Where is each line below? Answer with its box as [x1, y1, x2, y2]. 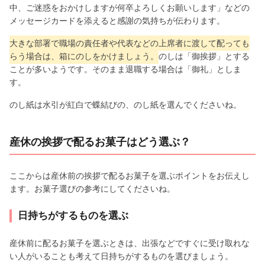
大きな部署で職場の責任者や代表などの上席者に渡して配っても [9, 38, 250, 48]
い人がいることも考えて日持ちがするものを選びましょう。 [9, 251, 233, 261]
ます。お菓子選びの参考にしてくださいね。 [9, 183, 175, 193]
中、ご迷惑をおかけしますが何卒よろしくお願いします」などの [9, 2, 250, 12]
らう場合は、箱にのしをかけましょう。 [9, 51, 159, 61]
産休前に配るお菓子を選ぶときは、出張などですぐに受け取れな [9, 238, 250, 248]
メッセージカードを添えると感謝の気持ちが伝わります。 [9, 15, 225, 25]
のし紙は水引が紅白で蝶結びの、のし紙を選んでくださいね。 [9, 99, 241, 109]
